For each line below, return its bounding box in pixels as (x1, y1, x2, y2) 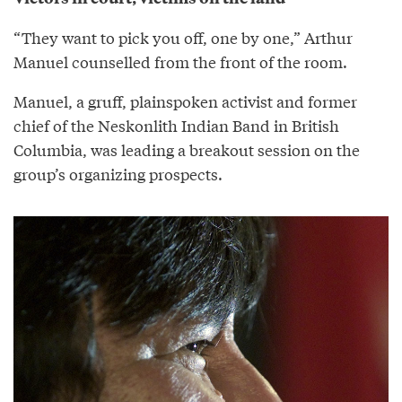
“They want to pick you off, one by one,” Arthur (13, 26, 353, 49)
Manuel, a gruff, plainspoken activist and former (13, 90, 357, 113)
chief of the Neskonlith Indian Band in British (13, 114, 339, 137)
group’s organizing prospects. (13, 162, 223, 186)
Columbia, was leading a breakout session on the (13, 138, 360, 162)
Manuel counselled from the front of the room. (13, 50, 347, 74)
